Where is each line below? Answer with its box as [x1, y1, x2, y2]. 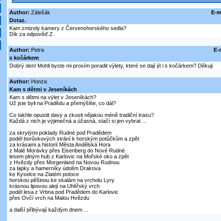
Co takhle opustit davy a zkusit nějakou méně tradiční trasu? [9, 112, 154, 118]
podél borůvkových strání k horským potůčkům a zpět [9, 136, 139, 142]
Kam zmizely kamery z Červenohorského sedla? [9, 25, 126, 32]
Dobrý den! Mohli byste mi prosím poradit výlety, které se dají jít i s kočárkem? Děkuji [9, 63, 213, 69]
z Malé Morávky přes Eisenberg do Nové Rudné [9, 147, 125, 154]
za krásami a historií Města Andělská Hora [9, 142, 110, 148]
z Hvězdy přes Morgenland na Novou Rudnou [9, 159, 119, 166]
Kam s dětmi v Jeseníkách [9, 86, 77, 93]
